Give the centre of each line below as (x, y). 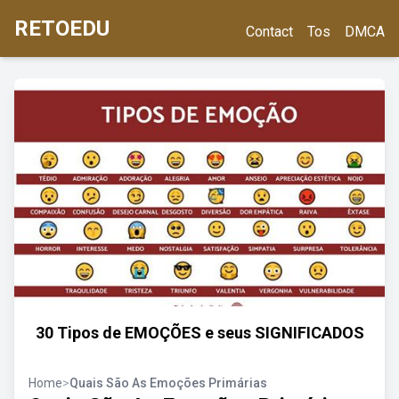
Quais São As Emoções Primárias (168, 383)
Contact (269, 32)
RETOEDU (62, 28)
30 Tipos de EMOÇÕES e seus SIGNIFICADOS (199, 333)
